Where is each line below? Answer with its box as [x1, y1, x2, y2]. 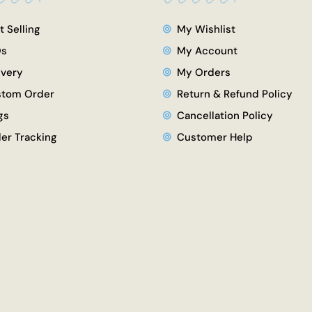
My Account [177, 43, 237, 58]
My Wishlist [177, 22, 235, 36]
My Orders [177, 65, 231, 79]
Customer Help [177, 130, 253, 144]
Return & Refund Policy [177, 86, 292, 101]
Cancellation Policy [177, 108, 273, 123]
